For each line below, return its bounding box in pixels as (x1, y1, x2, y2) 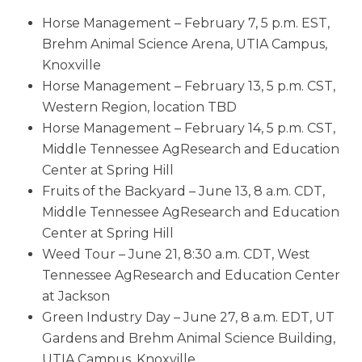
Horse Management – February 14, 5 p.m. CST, (42, 120, 335, 137)
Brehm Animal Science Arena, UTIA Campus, (42, 36, 327, 53)
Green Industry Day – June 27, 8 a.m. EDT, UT (42, 309, 335, 326)
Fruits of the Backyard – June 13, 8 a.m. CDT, (42, 183, 325, 200)
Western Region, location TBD (42, 99, 237, 116)
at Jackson (42, 288, 110, 305)
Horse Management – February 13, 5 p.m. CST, (42, 78, 335, 95)
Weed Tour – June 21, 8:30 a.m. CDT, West (42, 246, 310, 263)
